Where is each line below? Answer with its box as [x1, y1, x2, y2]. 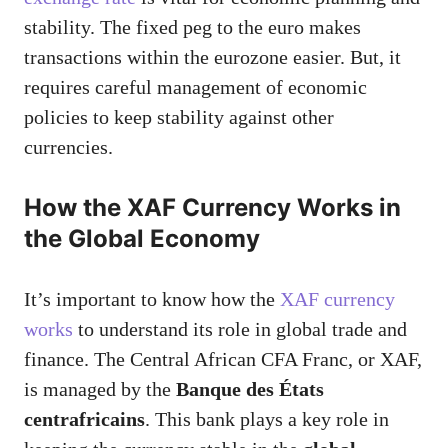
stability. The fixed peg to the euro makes [24, 15, 361, 38]
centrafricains [24, 407, 145, 430]
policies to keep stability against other [24, 105, 334, 128]
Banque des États [176, 377, 324, 400]
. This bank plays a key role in [145, 407, 389, 430]
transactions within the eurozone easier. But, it [24, 45, 401, 68]
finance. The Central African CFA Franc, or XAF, [24, 347, 422, 370]
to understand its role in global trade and [73, 317, 407, 340]
